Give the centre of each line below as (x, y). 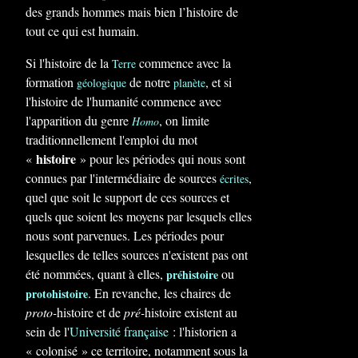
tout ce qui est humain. (82, 31)
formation (51, 82)
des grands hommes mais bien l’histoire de (132, 12)
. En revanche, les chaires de (159, 293)
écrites (234, 179)
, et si (219, 82)
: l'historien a (203, 331)
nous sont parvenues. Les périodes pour (125, 235)
